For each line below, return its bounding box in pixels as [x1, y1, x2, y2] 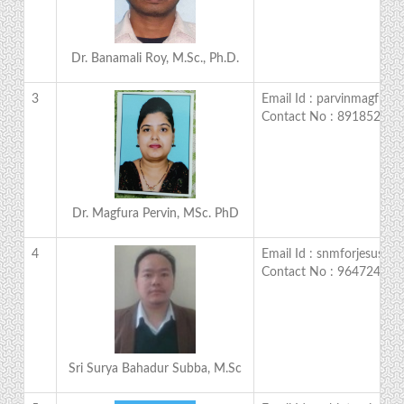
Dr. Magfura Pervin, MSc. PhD [71, 207, 239, 220]
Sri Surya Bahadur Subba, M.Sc [69, 363, 243, 375]
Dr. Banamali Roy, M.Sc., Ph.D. [71, 52, 240, 65]
